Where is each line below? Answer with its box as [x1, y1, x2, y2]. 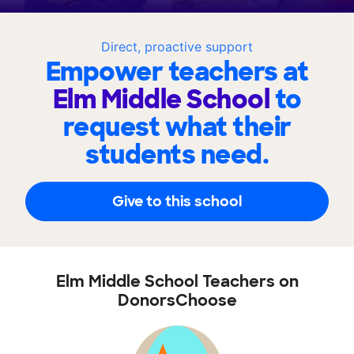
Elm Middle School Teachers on [55, 271, 299, 292]
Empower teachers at [45, 55, 309, 89]
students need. [85, 138, 269, 172]
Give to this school [112, 191, 242, 211]
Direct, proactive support [101, 39, 253, 55]
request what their [62, 111, 292, 145]
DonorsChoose [117, 290, 237, 311]
